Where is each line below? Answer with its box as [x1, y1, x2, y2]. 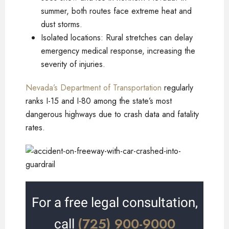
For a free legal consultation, [31, 194, 198, 210]
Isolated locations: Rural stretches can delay [41, 31, 193, 43]
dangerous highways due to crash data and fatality [26, 108, 199, 120]
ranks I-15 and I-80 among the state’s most [26, 95, 172, 107]
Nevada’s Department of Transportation [26, 81, 162, 94]
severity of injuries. [41, 58, 105, 70]
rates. [26, 121, 45, 133]
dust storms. [41, 18, 82, 30]
